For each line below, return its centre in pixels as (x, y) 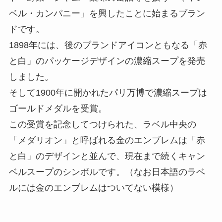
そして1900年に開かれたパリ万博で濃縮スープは (108, 92)
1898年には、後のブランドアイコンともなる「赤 (108, 45)
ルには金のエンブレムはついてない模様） (93, 188)
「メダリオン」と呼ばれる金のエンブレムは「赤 (107, 140)
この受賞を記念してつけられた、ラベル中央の (102, 124)
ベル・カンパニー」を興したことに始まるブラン (107, 13)
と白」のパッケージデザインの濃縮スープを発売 (107, 61)
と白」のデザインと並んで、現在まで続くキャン (107, 156)
